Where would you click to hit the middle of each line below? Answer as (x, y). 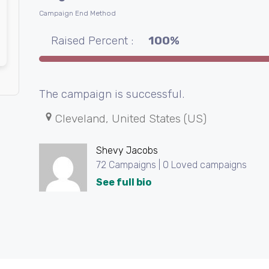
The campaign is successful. (111, 94)
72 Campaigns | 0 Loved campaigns (171, 165)
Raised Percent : (92, 41)
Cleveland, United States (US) (131, 119)
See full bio (123, 183)
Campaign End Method (77, 14)
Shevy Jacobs (127, 151)
